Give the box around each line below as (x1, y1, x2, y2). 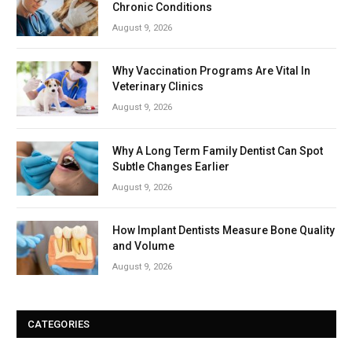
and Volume (112, 239, 174, 252)
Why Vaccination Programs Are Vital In (112, 64, 310, 78)
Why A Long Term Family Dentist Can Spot (112, 144, 323, 157)
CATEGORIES (27, 318, 90, 331)
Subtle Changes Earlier (112, 159, 229, 173)
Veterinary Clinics (112, 80, 203, 93)
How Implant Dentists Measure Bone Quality (112, 223, 335, 236)
